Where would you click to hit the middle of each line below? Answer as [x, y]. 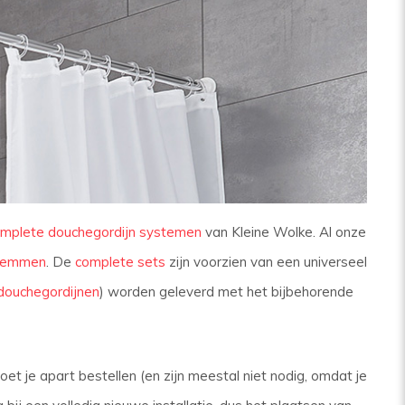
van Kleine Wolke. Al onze [283, 232]
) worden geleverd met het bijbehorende [226, 292]
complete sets [120, 262]
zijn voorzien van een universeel [266, 262]
